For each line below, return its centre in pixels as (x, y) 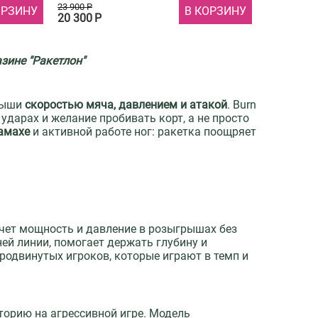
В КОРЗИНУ (215, 11)
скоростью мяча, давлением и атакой (126, 105)
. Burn (242, 105)
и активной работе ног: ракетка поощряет (143, 132)
